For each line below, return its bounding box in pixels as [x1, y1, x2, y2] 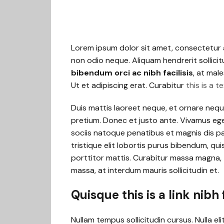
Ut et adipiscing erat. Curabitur [71, 80, 186, 90]
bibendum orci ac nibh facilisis [71, 67, 193, 78]
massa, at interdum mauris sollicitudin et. [71, 165, 219, 175]
